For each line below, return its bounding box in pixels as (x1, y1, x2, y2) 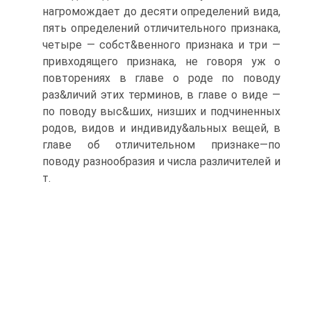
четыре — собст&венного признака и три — (42, 38, 280, 51)
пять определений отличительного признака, (42, 22, 280, 35)
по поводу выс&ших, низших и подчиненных (42, 105, 280, 118)
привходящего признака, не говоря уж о (42, 55, 280, 68)
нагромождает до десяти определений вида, (42, 5, 280, 18)
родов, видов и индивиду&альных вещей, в (42, 121, 280, 135)
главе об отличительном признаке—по (42, 138, 280, 151)
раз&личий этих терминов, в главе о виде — (42, 88, 280, 101)
